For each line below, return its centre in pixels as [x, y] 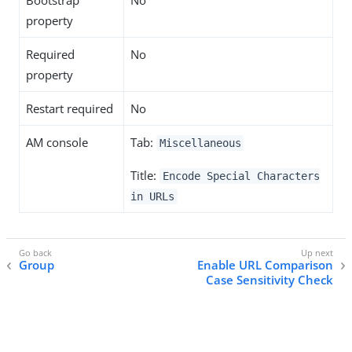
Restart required [70, 108]
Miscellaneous [200, 143]
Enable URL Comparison [265, 265]
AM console [57, 142]
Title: [145, 175]
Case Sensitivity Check [269, 280]
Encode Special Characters [241, 176]
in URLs [152, 196]
